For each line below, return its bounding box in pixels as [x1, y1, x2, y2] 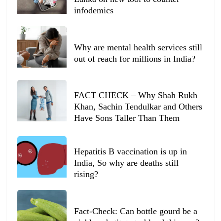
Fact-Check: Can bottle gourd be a [74, 206, 197, 216]
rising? [74, 169, 98, 180]
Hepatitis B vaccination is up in [74, 147, 187, 157]
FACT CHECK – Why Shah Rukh [74, 90, 197, 101]
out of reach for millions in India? [74, 53, 195, 64]
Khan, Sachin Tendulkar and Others [74, 102, 202, 112]
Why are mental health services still [74, 42, 202, 52]
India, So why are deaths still [74, 158, 179, 168]
